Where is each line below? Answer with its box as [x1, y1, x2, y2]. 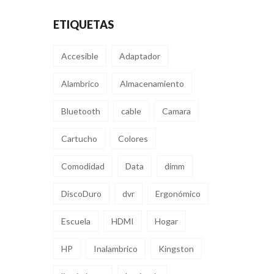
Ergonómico [155, 188, 201, 199]
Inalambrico [94, 243, 138, 254]
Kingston [158, 243, 194, 254]
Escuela [61, 216, 91, 227]
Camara [162, 106, 191, 117]
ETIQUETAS [53, 18, 114, 32]
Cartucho [61, 133, 97, 144]
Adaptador [119, 51, 160, 62]
